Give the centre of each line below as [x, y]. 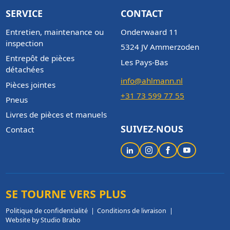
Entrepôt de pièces [40, 58]
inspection [24, 43]
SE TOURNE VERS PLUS [66, 194]
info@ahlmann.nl [151, 80]
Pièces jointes [30, 84]
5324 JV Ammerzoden [160, 47]
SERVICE [24, 13]
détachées [24, 70]
